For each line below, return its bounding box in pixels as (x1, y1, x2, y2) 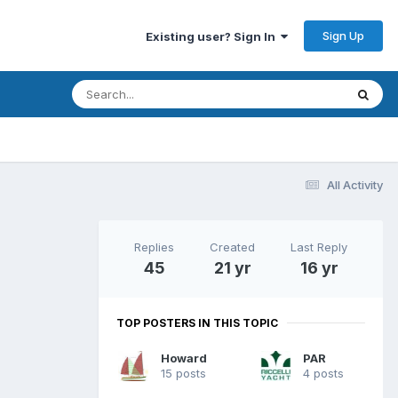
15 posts (161, 365, 206, 380)
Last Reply (291, 239, 347, 254)
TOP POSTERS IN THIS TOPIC (116, 315, 278, 330)
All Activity (327, 177, 383, 192)
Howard (161, 350, 207, 365)
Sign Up (322, 28, 364, 43)
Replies (134, 239, 174, 254)
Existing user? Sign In (146, 28, 281, 44)
